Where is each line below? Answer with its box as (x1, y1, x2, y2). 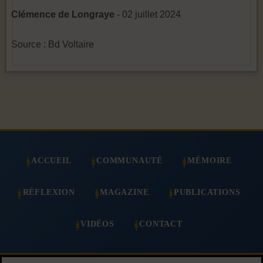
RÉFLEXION (22, 187, 75, 197)
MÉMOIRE (187, 156, 232, 166)
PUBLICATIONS (173, 187, 241, 197)
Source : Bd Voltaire (11, 39, 94, 49)
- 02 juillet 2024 (114, 9, 181, 19)
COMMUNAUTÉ (96, 156, 163, 166)
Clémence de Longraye (11, 9, 114, 19)
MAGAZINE (100, 187, 149, 197)
